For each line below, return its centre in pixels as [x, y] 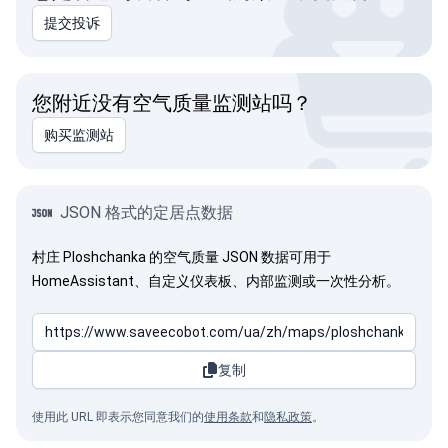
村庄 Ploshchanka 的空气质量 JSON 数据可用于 [181, 257]
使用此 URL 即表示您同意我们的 [118, 417]
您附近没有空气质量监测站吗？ [172, 103]
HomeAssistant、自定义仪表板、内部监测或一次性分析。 [216, 281]
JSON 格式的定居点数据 [146, 212]
